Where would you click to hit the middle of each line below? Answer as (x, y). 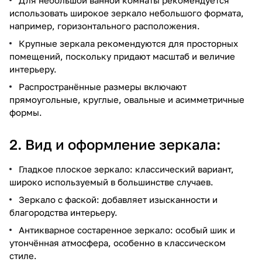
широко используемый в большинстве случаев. (111, 182)
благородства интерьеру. (63, 212)
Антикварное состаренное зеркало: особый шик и (127, 230)
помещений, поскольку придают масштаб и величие (122, 56)
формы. (26, 112)
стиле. (23, 255)
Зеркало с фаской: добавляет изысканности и (118, 199)
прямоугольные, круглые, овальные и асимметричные (127, 99)
